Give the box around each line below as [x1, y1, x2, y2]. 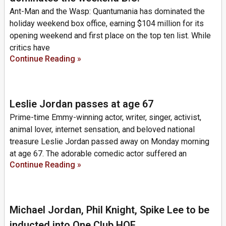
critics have [10, 42, 50, 52]
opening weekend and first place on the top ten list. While [10, 30, 211, 40]
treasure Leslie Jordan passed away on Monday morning [10, 136, 209, 146]
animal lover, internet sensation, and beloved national [10, 124, 195, 134]
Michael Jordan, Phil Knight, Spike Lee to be [10, 203, 209, 216]
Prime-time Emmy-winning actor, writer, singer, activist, [10, 112, 201, 122]
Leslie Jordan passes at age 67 [10, 97, 153, 110]
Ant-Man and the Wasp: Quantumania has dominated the [10, 6, 205, 16]
